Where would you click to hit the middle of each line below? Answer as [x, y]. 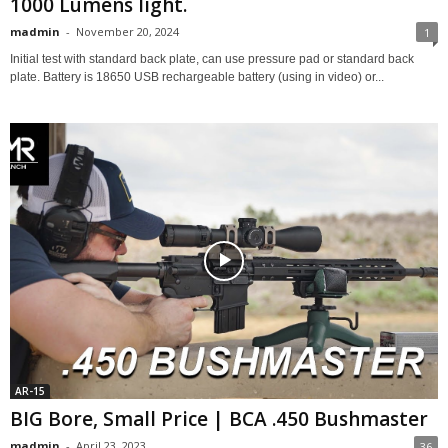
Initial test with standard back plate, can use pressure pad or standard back [212, 58]
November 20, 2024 [127, 31]
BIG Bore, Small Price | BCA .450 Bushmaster [219, 419]
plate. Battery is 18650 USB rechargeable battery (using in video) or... [197, 76]
